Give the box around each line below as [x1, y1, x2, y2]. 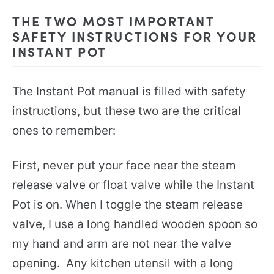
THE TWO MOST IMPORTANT [12, 12, 215, 30]
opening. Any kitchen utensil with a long [12, 256, 234, 271]
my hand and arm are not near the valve [12, 237, 231, 251]
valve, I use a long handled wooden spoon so [12, 217, 257, 232]
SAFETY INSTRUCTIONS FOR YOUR [12, 27, 257, 45]
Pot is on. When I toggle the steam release [12, 198, 243, 212]
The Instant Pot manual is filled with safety [12, 84, 246, 99]
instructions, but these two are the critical [12, 104, 241, 119]
